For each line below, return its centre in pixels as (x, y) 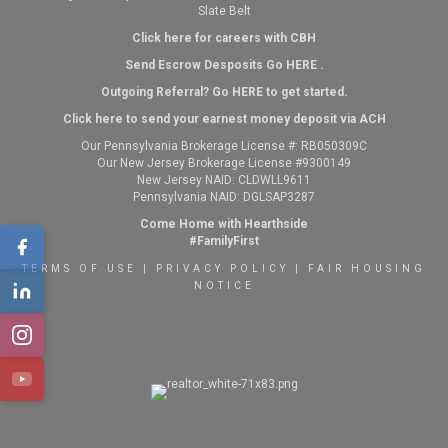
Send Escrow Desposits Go (205, 65)
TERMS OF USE (79, 268)
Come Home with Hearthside (224, 224)
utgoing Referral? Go (170, 92)
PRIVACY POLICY (222, 268)
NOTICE (224, 285)
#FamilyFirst (224, 241)
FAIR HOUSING (367, 268)
